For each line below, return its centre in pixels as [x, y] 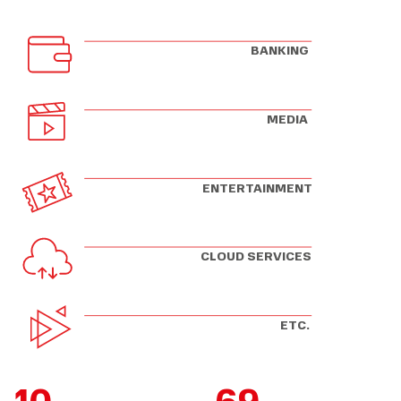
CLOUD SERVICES [256, 256]
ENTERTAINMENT [258, 187]
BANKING [279, 50]
